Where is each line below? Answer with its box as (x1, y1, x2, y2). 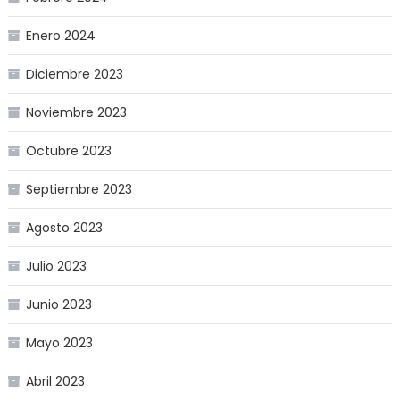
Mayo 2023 (25, 334, 93, 353)
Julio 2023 (25, 257, 87, 276)
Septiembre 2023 (25, 180, 132, 199)
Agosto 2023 (25, 219, 103, 237)
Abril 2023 (25, 372, 85, 391)
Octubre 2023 (25, 142, 112, 161)
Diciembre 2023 (25, 65, 123, 84)
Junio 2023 (25, 296, 92, 314)
